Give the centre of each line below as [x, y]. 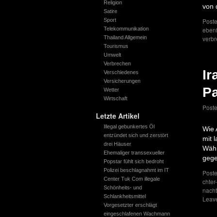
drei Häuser [117, 144]
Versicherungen [122, 81]
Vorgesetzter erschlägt [130, 205]
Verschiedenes [121, 72]
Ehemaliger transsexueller [134, 153]
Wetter [111, 90]
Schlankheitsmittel [124, 196]
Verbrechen [117, 63]
